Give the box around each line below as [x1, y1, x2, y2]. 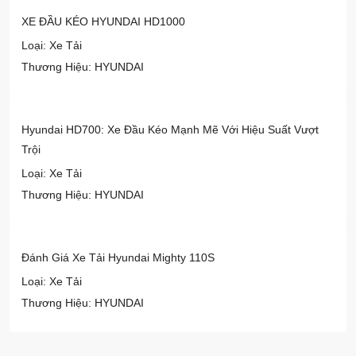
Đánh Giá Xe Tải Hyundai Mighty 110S [21, 251, 215, 265]
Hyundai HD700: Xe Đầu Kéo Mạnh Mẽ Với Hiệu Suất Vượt [21, 123, 319, 137]
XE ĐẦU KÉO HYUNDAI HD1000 [21, 15, 185, 29]
